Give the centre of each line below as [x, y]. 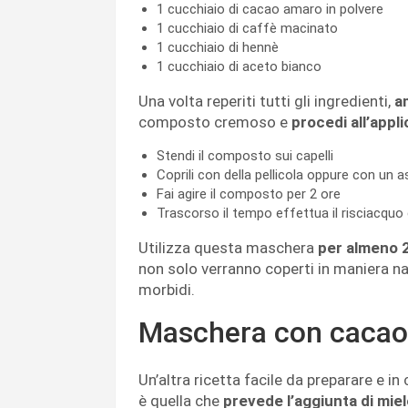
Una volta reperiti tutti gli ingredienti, [266, 102]
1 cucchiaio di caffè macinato [247, 29]
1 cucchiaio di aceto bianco [239, 67]
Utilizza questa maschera [228, 248]
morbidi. [167, 290]
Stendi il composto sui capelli [245, 156]
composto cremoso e [215, 122]
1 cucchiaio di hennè [218, 48]
